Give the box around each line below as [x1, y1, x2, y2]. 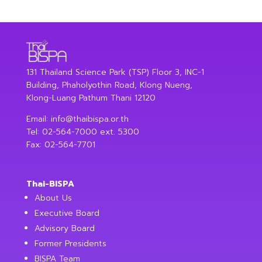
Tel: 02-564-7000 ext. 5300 [26, 126, 139, 139]
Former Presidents [34, 237, 106, 250]
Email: [26, 113, 51, 126]
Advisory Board [34, 222, 95, 235]
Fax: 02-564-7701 [26, 139, 95, 151]
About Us [34, 192, 72, 205]
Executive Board [34, 207, 99, 220]
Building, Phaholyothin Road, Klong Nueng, [26, 79, 192, 92]
